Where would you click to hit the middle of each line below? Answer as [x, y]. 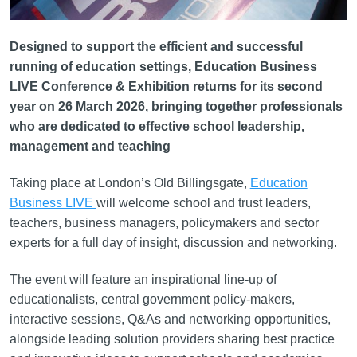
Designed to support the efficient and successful [156, 46]
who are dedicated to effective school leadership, [157, 126]
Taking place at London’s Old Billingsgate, [129, 182]
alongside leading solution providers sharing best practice [172, 339]
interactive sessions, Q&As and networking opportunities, [170, 319]
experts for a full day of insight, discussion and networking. [175, 242]
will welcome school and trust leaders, [203, 202]
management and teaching [90, 146]
